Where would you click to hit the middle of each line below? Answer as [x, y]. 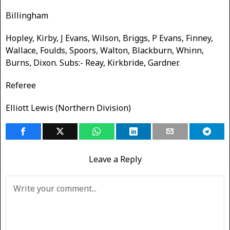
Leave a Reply [115, 159]
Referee [21, 85]
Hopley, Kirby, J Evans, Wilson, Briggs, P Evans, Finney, [109, 38]
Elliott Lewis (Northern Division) [68, 108]
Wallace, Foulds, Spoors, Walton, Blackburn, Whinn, [105, 50]
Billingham [27, 15]
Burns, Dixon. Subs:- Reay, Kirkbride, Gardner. [93, 63]
